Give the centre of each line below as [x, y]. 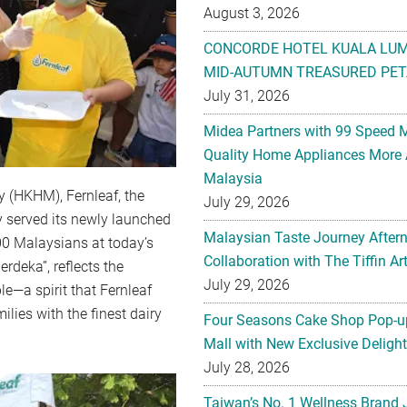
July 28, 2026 [247, 367]
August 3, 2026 [252, 13]
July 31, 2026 [247, 96]
